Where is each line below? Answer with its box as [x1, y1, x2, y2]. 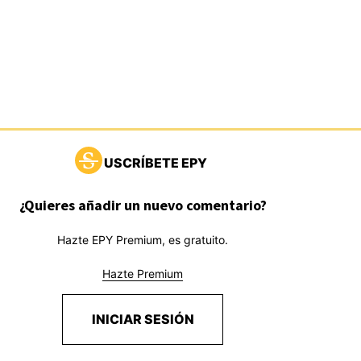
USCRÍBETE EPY [103, 154, 207, 171]
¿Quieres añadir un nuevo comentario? [19, 195, 267, 214]
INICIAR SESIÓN [91, 310, 194, 327]
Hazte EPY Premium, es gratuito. [57, 232, 229, 247]
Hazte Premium [102, 266, 184, 280]
